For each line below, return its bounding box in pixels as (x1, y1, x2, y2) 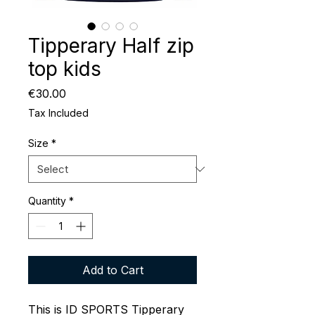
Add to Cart (82, 263, 143, 278)
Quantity (28, 195, 66, 207)
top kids (28, 57, 101, 82)
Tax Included (28, 107, 89, 120)
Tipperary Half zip (28, 34, 194, 58)
